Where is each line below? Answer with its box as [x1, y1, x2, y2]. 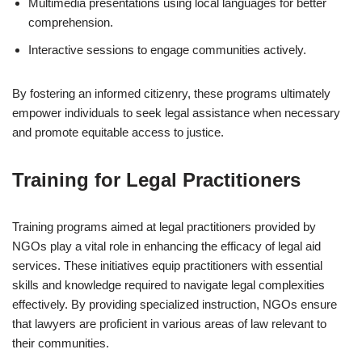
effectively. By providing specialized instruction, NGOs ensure [12, 297, 337, 311]
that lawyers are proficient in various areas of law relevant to [12, 317, 326, 330]
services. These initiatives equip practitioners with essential [12, 259, 322, 272]
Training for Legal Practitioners [12, 169, 301, 191]
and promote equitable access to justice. [12, 125, 224, 139]
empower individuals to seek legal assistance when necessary [12, 106, 340, 120]
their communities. [12, 336, 109, 350]
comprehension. [28, 15, 113, 29]
